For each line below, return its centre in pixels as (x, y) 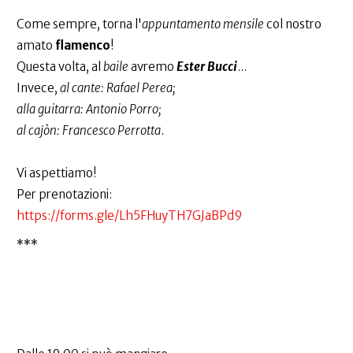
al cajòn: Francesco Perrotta (89, 131)
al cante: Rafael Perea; (117, 88)
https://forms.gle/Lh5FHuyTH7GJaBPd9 (129, 216)
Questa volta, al (60, 67)
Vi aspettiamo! (57, 173)
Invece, (37, 88)
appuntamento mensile (203, 24)
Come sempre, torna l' (79, 24)
